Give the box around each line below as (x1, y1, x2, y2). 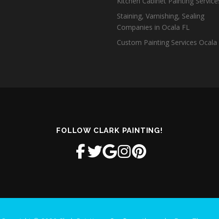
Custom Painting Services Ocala (117, 38, 217, 47)
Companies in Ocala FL (117, 22, 190, 32)
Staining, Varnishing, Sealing (117, 11, 204, 21)
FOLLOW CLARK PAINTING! (56, 126, 163, 135)
